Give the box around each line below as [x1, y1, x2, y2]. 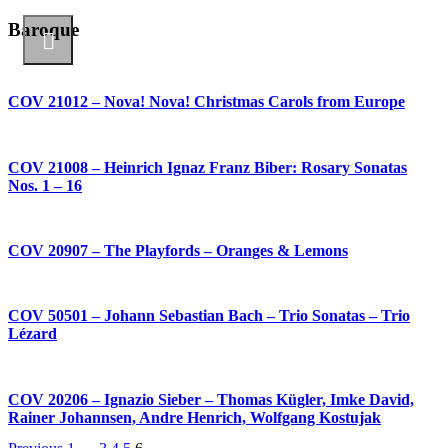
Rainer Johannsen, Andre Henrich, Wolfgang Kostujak [8, 408, 381, 426]
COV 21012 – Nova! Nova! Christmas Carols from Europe [8, 93, 405, 111]
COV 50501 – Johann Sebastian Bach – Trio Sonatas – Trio [8, 307, 410, 325]
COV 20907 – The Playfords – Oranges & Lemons [8, 241, 348, 259]
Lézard [8, 325, 57, 343]
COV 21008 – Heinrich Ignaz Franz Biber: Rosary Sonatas [8, 158, 407, 176]
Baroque [8, 18, 79, 40]
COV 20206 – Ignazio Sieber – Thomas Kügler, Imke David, [8, 390, 414, 408]
